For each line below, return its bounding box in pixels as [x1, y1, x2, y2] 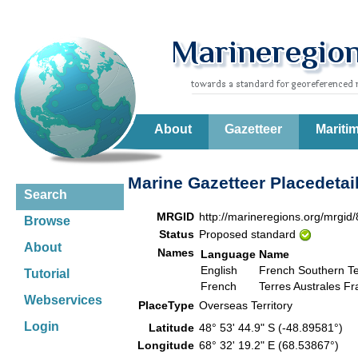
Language [201, 247, 256, 261]
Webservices [24, 293, 102, 307]
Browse [24, 214, 70, 228]
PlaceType [138, 298, 194, 312]
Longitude [137, 338, 194, 352]
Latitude [149, 320, 194, 334]
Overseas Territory [199, 298, 296, 312]
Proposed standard [199, 227, 299, 241]
